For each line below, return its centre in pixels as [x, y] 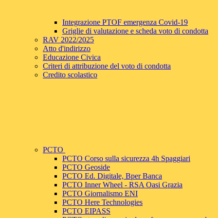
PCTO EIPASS [86, 211]
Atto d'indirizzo [67, 49]
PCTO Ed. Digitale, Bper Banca [112, 176]
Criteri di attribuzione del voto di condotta [107, 66]
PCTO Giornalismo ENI [100, 194]
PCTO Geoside [86, 167]
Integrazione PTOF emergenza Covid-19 [125, 22]
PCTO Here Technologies [102, 202]
